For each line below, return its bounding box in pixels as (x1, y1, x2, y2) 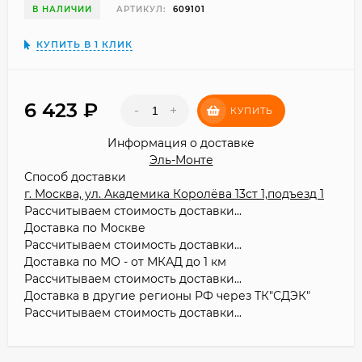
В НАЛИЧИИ (32, 3, 92, 15)
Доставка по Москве (24, 220, 145, 235)
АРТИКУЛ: (116, 3, 166, 15)
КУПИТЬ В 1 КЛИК (36, 38, 133, 50)
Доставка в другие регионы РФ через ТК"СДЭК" (24, 288, 310, 303)
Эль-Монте (149, 152, 213, 167)
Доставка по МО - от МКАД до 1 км (24, 254, 226, 269)
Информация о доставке (107, 135, 255, 150)
